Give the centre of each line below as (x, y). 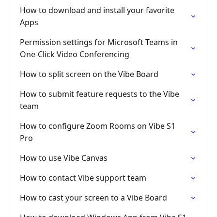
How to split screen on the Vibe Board (89, 74)
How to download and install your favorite (97, 10)
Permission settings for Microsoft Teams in (99, 42)
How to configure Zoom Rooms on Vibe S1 (98, 126)
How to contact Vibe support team (83, 178)
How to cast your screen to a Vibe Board (93, 198)
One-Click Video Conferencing (75, 54)
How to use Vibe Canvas (64, 158)
